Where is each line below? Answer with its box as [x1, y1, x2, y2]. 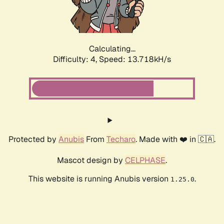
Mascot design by [57, 155, 125, 166]
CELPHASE [125, 155, 165, 166]
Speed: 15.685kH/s [99, 54, 171, 65]
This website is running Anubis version [28, 173, 170, 184]
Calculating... [88, 43, 135, 54]
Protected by [8, 134, 58, 145]
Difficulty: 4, [53, 54, 99, 65]
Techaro [106, 134, 135, 145]
